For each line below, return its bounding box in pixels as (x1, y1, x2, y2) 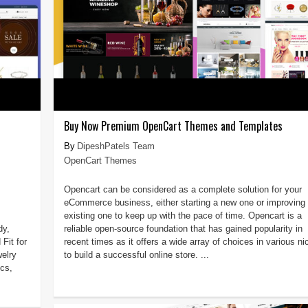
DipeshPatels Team (76, 140, 155, 151)
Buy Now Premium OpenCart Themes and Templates (63, 117, 283, 134)
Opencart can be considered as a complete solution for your (63, 184, 302, 195)
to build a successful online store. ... (63, 249, 209, 260)
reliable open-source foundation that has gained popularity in (63, 223, 302, 234)
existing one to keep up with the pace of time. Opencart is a (63, 210, 302, 221)
